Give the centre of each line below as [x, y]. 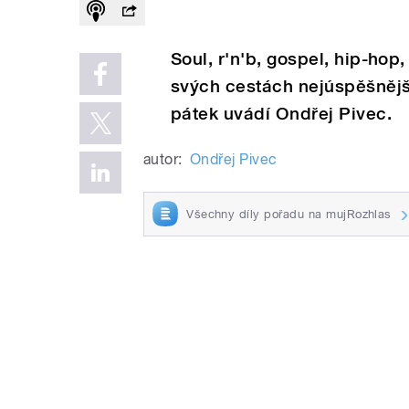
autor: [163, 159]
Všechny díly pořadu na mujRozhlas [289, 214]
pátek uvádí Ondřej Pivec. [281, 113]
